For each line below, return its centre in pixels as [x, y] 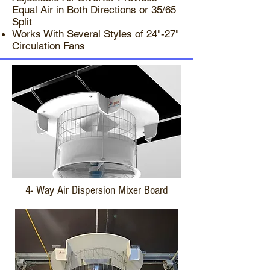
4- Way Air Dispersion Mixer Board [96, 190]
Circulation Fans [49, 46]
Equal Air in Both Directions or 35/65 [94, 10]
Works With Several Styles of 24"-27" [96, 34]
